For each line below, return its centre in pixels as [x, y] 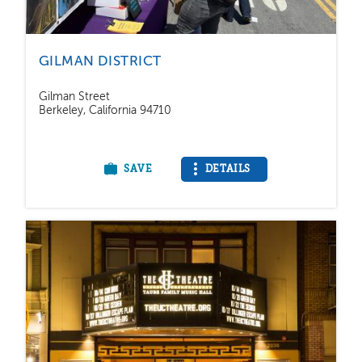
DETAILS [227, 170]
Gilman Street [74, 98]
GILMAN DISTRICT [100, 62]
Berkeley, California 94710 [105, 112]
